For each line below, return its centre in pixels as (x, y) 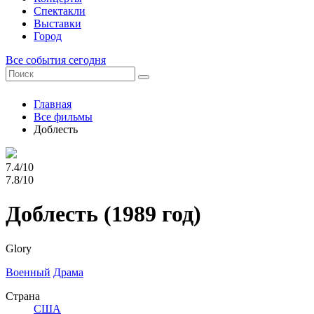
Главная (53, 104)
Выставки (57, 23)
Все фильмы (63, 117)
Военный (28, 272)
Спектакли (60, 11)
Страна (23, 296)
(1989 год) (150, 214)
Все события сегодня (56, 60)
